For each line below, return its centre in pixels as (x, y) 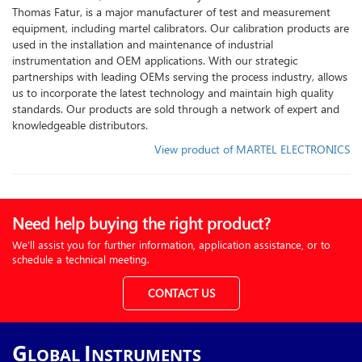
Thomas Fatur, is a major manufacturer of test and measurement (171, 12)
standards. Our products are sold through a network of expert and (176, 109)
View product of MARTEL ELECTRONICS (252, 149)
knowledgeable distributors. (80, 125)
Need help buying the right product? (141, 223)
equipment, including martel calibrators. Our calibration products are (181, 28)
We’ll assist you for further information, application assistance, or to (171, 245)
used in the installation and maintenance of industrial (143, 44)
